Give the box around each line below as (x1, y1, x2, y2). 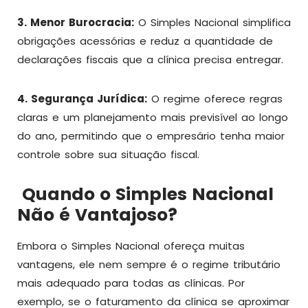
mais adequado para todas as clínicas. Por (17, 276, 245, 290)
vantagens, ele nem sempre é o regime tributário (17, 257, 280, 272)
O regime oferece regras (147, 91, 283, 106)
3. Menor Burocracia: (17, 15, 134, 30)
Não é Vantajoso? (17, 203, 177, 227)
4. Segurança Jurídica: (17, 91, 147, 106)
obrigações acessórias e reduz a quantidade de (17, 34, 273, 48)
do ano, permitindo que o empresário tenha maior (17, 129, 285, 143)
